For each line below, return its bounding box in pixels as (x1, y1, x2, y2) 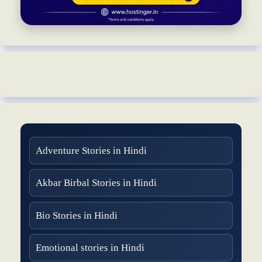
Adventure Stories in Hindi (36, 144, 147, 156)
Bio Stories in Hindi (36, 209, 118, 221)
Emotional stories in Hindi (36, 242, 144, 254)
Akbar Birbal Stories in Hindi (36, 177, 157, 189)
